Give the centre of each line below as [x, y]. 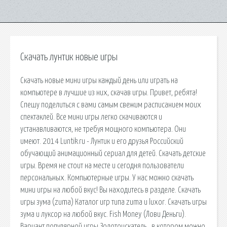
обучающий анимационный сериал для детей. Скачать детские [113, 153]
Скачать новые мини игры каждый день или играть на [99, 80]
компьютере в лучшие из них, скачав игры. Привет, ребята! [109, 92]
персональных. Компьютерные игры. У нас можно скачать [107, 178]
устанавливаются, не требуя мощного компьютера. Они [103, 129]
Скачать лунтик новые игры [69, 57]
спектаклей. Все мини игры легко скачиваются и [91, 117]
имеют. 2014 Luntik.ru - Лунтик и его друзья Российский [102, 141]
